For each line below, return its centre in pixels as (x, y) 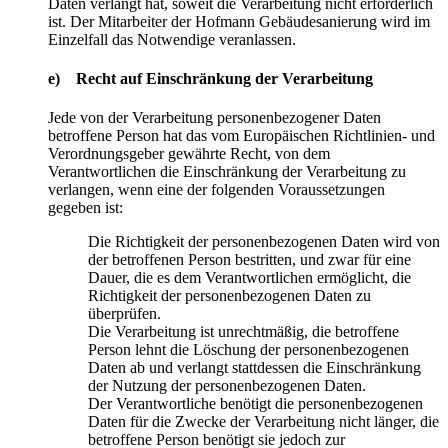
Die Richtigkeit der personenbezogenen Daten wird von (264, 242)
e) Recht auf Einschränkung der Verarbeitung (210, 79)
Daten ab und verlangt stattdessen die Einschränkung (254, 368)
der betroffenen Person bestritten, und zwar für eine (249, 260)
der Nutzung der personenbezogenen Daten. (227, 386)
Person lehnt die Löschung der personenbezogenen (248, 350)
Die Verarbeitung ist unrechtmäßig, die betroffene (243, 332)
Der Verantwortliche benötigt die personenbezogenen (255, 404)
